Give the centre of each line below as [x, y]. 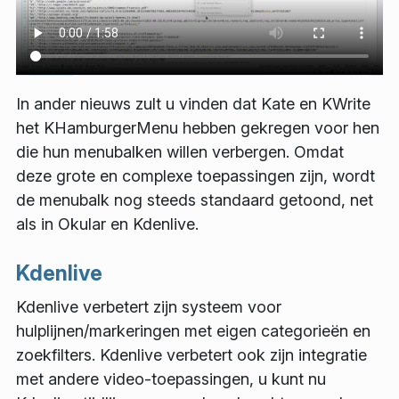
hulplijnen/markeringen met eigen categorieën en [193, 330]
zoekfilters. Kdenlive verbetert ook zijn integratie [191, 354]
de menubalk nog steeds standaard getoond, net [195, 200]
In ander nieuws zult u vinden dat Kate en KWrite [193, 104]
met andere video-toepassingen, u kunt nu [171, 379]
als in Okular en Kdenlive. [107, 224]
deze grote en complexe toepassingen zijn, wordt [195, 176]
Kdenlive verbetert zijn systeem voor [149, 306]
